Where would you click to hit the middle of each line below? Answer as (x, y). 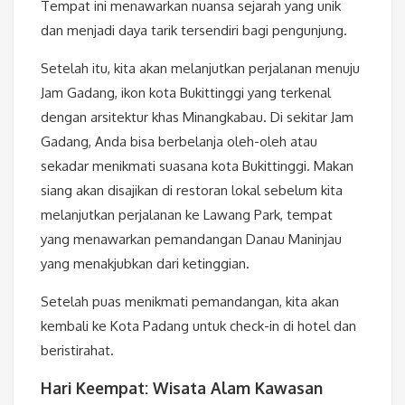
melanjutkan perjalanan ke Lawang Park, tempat (187, 214)
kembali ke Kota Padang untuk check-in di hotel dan (198, 325)
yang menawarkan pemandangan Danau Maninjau (191, 239)
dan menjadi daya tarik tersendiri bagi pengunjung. (194, 30)
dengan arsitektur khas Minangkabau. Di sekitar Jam (197, 117)
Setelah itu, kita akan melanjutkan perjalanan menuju (200, 68)
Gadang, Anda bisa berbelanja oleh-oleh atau (179, 141)
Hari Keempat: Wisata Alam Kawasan (182, 387)
